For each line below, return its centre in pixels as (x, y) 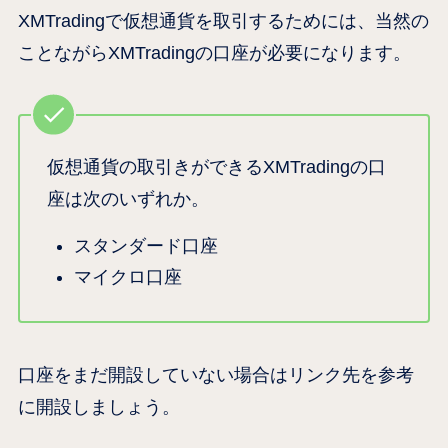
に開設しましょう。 (98, 406)
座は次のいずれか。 (127, 199)
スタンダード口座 (145, 246)
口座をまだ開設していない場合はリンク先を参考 (215, 374)
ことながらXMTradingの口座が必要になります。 (214, 52)
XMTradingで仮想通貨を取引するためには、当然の (223, 20)
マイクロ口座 (127, 276)
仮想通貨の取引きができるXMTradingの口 (216, 167)
